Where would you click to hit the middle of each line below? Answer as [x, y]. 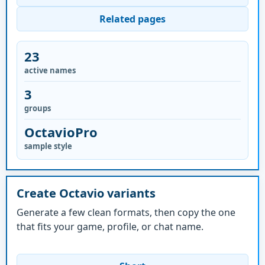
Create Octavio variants [86, 193]
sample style [48, 146]
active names [50, 70]
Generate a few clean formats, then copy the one [126, 212]
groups [38, 108]
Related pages [132, 19]
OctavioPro [61, 132]
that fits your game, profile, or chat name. [110, 226]
